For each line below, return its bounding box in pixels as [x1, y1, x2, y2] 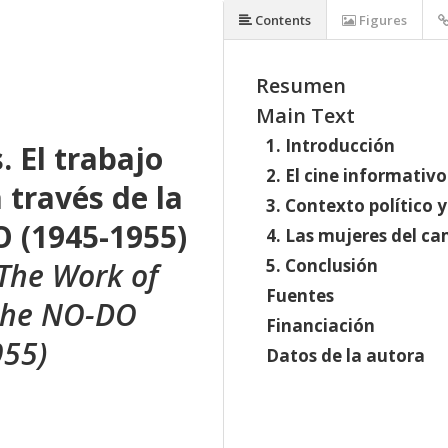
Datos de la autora [266, 344, 425, 367]
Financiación [266, 314, 375, 337]
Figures [356, 11, 407, 29]
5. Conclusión [266, 254, 378, 277]
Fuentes [266, 284, 334, 307]
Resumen [256, 72, 346, 99]
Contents [252, 11, 311, 29]
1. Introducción [266, 134, 395, 157]
